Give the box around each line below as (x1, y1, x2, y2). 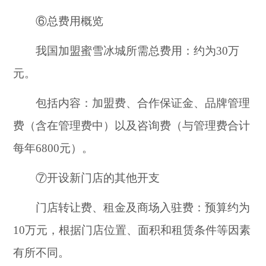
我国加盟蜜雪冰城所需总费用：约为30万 (13, 45, 240, 58)
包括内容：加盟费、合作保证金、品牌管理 (13, 97, 251, 110)
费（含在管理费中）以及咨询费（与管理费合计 (13, 119, 251, 132)
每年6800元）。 (13, 142, 94, 155)
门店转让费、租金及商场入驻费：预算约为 (13, 201, 251, 214)
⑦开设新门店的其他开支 (13, 172, 160, 185)
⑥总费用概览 (13, 15, 104, 28)
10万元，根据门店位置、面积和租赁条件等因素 (13, 224, 251, 237)
